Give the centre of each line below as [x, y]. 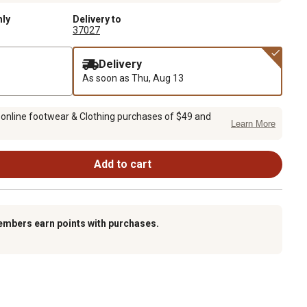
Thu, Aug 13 [158, 78]
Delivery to [97, 19]
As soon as [107, 78]
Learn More [253, 124]
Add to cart [122, 164]
